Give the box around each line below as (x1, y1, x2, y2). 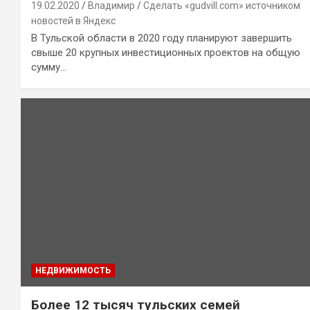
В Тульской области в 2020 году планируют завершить (31, 32, 292, 45)
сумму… (31, 61, 66, 74)
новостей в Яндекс (31, 15, 116, 27)
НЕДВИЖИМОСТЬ (35, 266, 111, 276)
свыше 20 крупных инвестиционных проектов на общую (31, 46, 300, 60)
